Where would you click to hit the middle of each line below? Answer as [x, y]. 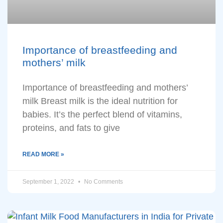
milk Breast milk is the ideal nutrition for [100, 101]
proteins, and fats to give [71, 128]
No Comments [103, 181]
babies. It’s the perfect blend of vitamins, [102, 114]
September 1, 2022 [49, 181]
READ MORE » [43, 154]
